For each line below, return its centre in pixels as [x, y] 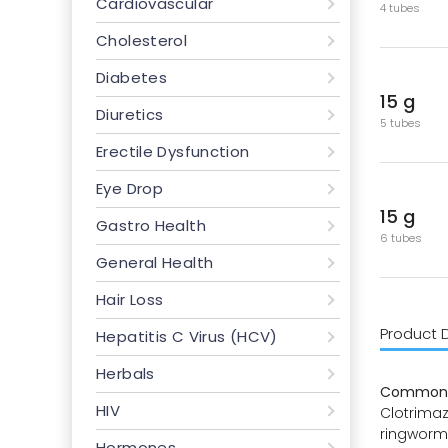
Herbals [125, 373]
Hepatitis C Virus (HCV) [187, 336]
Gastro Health [151, 225]
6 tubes [400, 237]
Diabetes [132, 77]
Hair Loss [130, 299]
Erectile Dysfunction [173, 151]
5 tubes [400, 122]
